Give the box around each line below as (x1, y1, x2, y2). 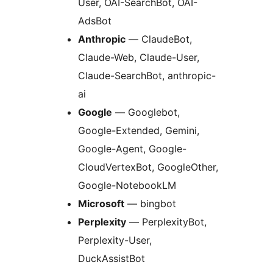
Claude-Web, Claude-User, (78, 51, 199, 64)
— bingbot (124, 197, 176, 210)
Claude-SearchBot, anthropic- (78, 69, 216, 82)
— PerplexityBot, (126, 216, 207, 229)
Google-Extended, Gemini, (78, 124, 199, 137)
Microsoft (78, 197, 124, 210)
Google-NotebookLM (78, 179, 176, 192)
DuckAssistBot (78, 252, 145, 265)
